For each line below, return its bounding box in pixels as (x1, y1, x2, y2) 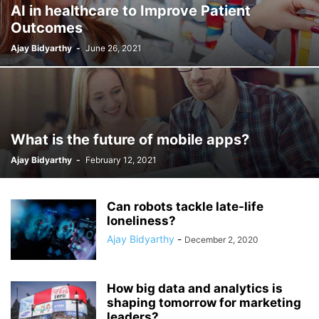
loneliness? (107, 214, 176, 228)
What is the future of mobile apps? (11, 131, 249, 148)
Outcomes (11, 19, 83, 36)
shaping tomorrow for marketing (107, 296, 301, 310)
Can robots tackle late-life (107, 199, 263, 214)
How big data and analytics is (107, 281, 283, 296)
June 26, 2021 (85, 43, 142, 53)
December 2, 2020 (184, 234, 258, 245)
